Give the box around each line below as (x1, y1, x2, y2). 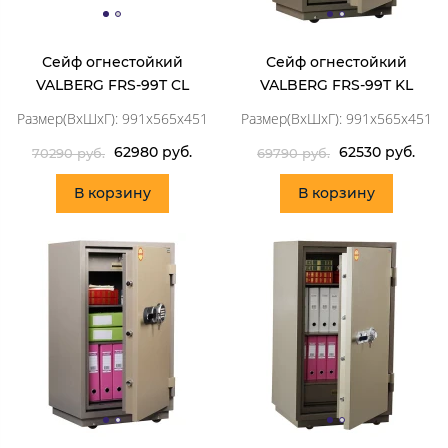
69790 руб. (257, 145, 330, 162)
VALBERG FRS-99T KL (259, 75, 413, 94)
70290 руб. (32, 145, 105, 162)
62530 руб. (339, 142, 415, 161)
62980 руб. (114, 142, 192, 161)
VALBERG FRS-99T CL (35, 75, 189, 94)
